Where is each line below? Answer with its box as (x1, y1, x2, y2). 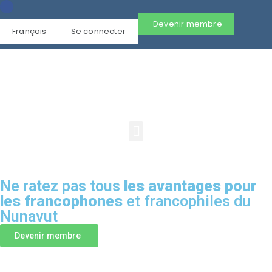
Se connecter (70, 26, 126, 37)
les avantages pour (124, 177, 257, 195)
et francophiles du (123, 192, 251, 211)
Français (12, 26, 47, 37)
